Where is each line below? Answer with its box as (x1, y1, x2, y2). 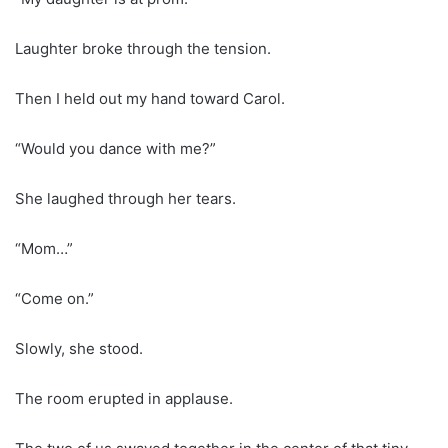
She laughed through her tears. (15, 188, 236, 208)
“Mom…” (15, 238, 73, 258)
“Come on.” (15, 288, 94, 308)
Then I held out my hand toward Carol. (15, 88, 285, 108)
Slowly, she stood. (15, 338, 143, 358)
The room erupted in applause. (15, 388, 233, 408)
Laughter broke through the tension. (15, 38, 271, 58)
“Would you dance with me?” (15, 138, 216, 158)
